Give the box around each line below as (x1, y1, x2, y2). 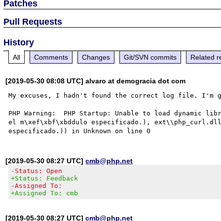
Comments (34, 53, 69, 61)
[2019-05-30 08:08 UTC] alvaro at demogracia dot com (5, 76, 186, 85)
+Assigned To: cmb (11, 189, 78, 197)
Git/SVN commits (124, 53, 177, 61)
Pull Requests (3, 16, 63, 27)
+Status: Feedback (11, 174, 78, 182)
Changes (82, 53, 110, 61)
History (3, 37, 35, 47)
